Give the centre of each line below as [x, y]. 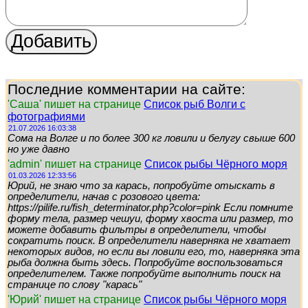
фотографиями [46, 117]
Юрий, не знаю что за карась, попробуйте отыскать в [141, 186]
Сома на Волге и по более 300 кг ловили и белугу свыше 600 [151, 139]
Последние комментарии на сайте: [126, 90]
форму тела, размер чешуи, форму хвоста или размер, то [150, 219]
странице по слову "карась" [75, 285]
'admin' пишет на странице [76, 164]
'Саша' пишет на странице [76, 104]
